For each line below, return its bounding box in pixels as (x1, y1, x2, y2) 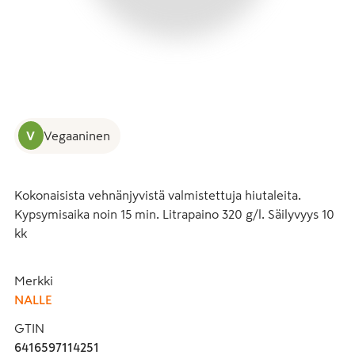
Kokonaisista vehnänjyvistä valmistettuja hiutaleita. (14, 189, 301, 201)
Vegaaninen (43, 129, 110, 142)
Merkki (14, 274, 53, 287)
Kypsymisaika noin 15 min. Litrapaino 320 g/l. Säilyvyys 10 (14, 208, 334, 220)
